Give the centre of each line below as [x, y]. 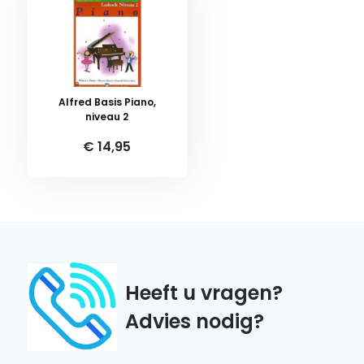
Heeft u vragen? [204, 293]
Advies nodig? [194, 321]
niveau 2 [107, 117]
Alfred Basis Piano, [107, 102]
